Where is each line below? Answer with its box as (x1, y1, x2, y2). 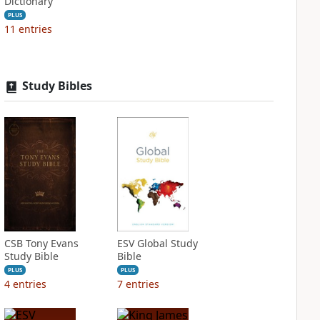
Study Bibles (21, 78, 92, 94)
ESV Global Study (116, 236, 198, 250)
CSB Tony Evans (4, 236, 79, 250)
